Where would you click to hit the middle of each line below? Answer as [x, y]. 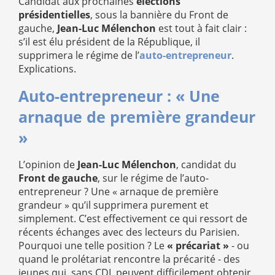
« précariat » [198, 246]
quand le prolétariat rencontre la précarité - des [129, 259]
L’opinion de [48, 165]
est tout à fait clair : [201, 28]
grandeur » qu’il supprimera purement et [114, 205]
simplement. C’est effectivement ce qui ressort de [133, 219]
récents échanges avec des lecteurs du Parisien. [129, 232]
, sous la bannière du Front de [159, 15]
